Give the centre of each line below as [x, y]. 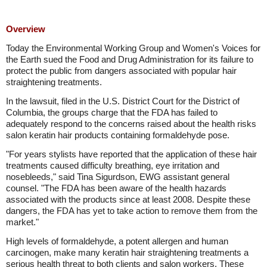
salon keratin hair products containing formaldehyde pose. [118, 135]
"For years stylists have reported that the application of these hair [131, 154]
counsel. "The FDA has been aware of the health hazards [116, 188]
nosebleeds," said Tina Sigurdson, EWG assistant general [118, 177]
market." [22, 222]
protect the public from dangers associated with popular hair [121, 71]
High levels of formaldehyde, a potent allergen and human [117, 241]
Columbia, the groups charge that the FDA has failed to [112, 112]
